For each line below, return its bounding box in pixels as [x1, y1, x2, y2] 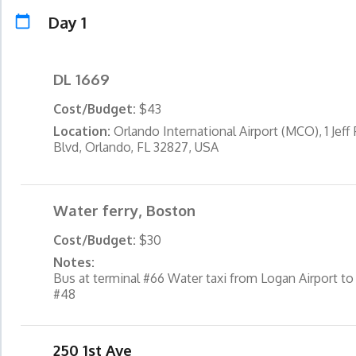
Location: [53, 123, 114, 140]
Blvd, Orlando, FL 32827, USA [53, 139, 219, 156]
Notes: [53, 253, 95, 270]
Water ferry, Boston [53, 200, 196, 219]
